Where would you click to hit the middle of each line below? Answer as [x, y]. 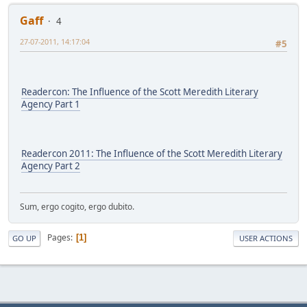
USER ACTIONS [266, 238]
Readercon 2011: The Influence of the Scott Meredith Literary [152, 154]
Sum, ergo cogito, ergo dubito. [77, 206]
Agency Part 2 [51, 166]
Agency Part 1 [51, 105]
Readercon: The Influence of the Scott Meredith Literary [140, 92]
